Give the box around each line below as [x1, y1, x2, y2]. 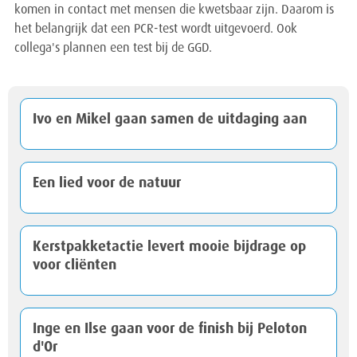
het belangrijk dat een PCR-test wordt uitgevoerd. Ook [14, 23, 297, 37]
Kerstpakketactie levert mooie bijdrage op [33, 240, 306, 255]
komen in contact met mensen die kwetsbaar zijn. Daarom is [14, 4, 334, 18]
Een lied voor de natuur [33, 176, 181, 191]
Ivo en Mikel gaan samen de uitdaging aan [33, 112, 307, 127]
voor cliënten [33, 258, 116, 273]
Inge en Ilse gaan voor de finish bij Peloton [33, 322, 307, 337]
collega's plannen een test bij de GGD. [14, 42, 212, 56]
